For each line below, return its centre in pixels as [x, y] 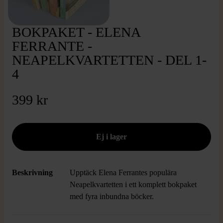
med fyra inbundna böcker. [113, 196]
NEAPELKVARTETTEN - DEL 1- [109, 60]
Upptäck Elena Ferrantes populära [123, 172]
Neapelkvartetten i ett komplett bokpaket [133, 184]
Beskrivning [32, 172]
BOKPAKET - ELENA [76, 32]
